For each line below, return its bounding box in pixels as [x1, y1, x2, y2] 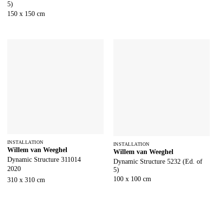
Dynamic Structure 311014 [7, 155, 81, 163]
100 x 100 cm [113, 175, 151, 183]
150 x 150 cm [7, 10, 45, 17]
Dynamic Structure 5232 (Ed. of [113, 157, 202, 165]
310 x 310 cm [7, 176, 45, 184]
